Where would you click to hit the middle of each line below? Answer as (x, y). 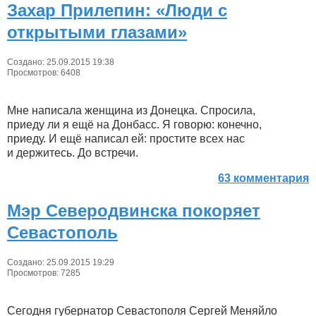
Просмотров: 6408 (44, 72)
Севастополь (62, 232)
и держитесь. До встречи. (73, 152)
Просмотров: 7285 (44, 273)
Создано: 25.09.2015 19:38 (61, 62)
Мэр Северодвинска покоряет (134, 210)
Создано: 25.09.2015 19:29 (61, 262)
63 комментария (263, 178)
